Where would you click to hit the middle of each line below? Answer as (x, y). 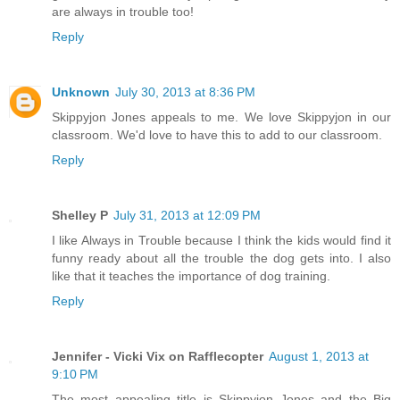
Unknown (81, 92)
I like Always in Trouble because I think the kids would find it (221, 241)
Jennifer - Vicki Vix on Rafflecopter (158, 357)
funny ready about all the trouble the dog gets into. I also (221, 258)
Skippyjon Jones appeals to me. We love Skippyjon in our (221, 117)
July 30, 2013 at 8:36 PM (185, 92)
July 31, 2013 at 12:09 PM (187, 216)
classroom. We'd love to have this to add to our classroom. (217, 135)
